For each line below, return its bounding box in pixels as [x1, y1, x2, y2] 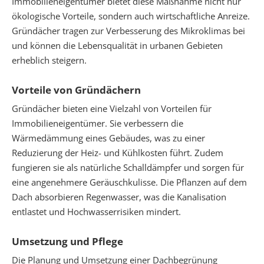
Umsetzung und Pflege [12, 234, 123, 248]
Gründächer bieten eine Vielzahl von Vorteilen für [12, 103, 212, 115]
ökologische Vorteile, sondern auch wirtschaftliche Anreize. [12, 9, 250, 22]
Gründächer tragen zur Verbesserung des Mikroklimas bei [12, 24, 245, 37]
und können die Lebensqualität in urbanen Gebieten [12, 39, 223, 51]
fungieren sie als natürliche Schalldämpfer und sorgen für [12, 161, 244, 174]
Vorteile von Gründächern [12, 82, 141, 97]
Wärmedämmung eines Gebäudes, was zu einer [12, 132, 205, 144]
